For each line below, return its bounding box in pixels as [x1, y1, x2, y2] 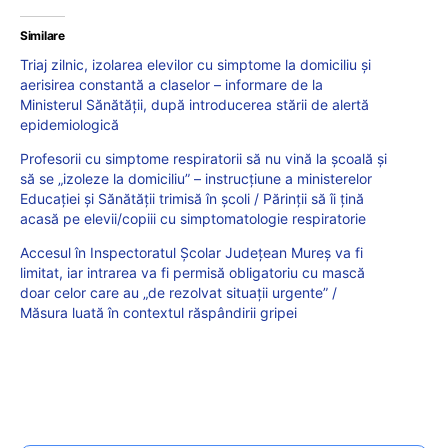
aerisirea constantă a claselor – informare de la [20, 75, 323, 93]
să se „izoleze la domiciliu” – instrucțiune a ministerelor [20, 169, 372, 187]
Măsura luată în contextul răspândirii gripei [20, 303, 297, 321]
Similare [20, 27, 65, 43]
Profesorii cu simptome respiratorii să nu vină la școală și [20, 149, 387, 167]
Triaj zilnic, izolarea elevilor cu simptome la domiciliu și [20, 55, 371, 73]
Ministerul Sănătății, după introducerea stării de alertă [20, 95, 369, 113]
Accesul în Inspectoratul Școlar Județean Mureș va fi [20, 243, 363, 261]
